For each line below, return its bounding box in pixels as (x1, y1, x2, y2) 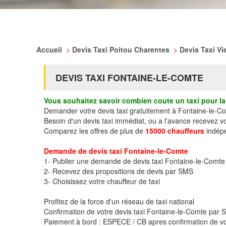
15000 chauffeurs (145, 126, 204, 136)
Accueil (36, 44, 64, 54)
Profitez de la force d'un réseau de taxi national (44, 196, 194, 206)
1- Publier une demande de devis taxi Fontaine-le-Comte (44, 156, 225, 166)
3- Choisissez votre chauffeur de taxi (44, 176, 160, 186)
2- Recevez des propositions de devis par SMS (44, 166, 193, 176)
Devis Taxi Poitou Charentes (72, 44, 172, 54)
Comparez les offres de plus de (44, 126, 145, 136)
